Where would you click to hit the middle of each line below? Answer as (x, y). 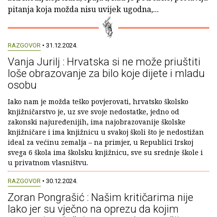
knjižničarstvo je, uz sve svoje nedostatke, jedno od (93, 112)
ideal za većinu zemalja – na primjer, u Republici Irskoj (101, 142)
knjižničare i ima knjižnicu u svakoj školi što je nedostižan (106, 132)
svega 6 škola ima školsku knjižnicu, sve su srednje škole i (105, 153)
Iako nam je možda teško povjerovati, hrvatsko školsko (98, 102)
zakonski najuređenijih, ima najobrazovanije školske (97, 122)
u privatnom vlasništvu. (48, 163)
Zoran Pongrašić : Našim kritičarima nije (101, 197)
